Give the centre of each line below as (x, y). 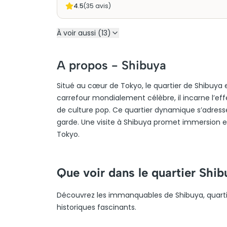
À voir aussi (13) (84, 33)
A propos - (89, 65)
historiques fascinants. (97, 207)
